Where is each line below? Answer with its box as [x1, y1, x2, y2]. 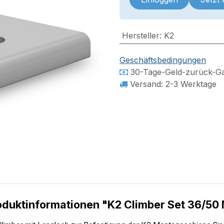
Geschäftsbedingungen [119, 55, 206, 65]
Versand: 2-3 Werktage [127, 79, 216, 89]
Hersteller [121, 30, 159, 41]
